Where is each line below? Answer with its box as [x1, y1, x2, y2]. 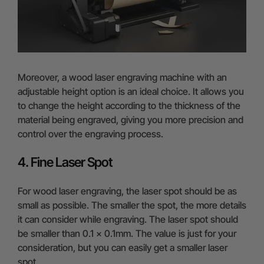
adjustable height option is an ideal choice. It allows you [18, 85, 244, 97]
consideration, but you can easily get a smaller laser [18, 241, 227, 253]
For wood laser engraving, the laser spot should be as [18, 184, 237, 197]
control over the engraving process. [18, 127, 163, 140]
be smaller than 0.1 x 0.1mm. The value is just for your [18, 227, 236, 239]
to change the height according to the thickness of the [18, 99, 240, 111]
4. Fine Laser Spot [18, 154, 113, 170]
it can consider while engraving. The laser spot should [18, 213, 238, 225]
